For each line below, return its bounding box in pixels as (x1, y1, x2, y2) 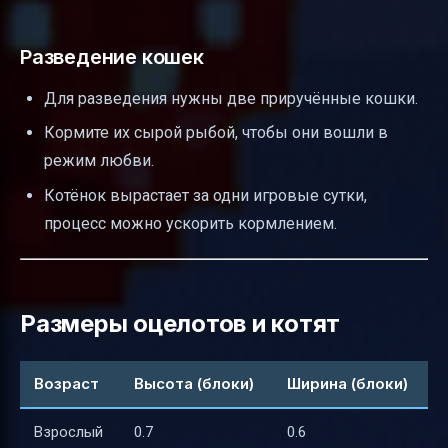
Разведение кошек (20, 44, 204, 69)
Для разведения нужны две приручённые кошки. (44, 88, 418, 108)
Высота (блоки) (134, 374, 254, 394)
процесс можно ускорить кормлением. (44, 213, 337, 233)
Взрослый (34, 423, 103, 442)
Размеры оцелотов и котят (20, 308, 341, 338)
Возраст (34, 374, 99, 394)
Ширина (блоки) (287, 374, 408, 394)
